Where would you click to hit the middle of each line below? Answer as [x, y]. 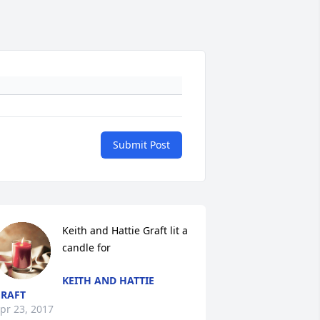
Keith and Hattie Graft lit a [125, 231]
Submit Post [141, 145]
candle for [86, 248]
